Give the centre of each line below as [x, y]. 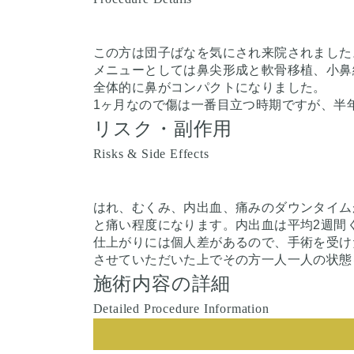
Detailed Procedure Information [181, 308]
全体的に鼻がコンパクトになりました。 [209, 87]
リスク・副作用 [163, 128]
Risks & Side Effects [151, 153]
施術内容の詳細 [162, 283]
